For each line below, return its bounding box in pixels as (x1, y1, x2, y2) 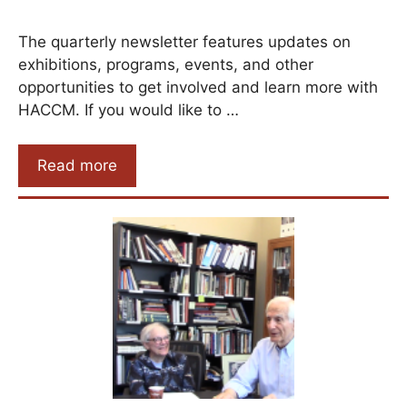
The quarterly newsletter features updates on (18, 32, 351, 51)
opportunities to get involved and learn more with (18, 77, 378, 96)
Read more (37, 156, 117, 175)
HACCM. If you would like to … (18, 100, 239, 119)
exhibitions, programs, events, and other (18, 55, 313, 74)
